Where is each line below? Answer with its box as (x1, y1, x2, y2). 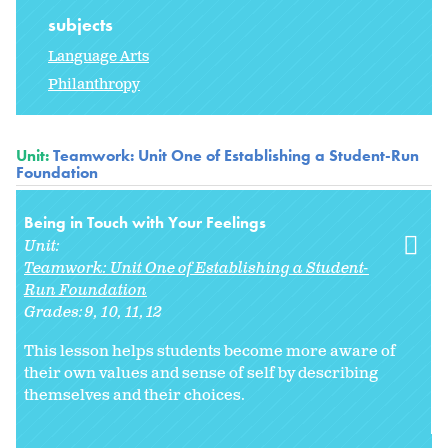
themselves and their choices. (24, 385, 248, 407)
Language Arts (48, 47, 149, 67)
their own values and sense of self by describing (24, 363, 378, 385)
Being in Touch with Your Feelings (24, 212, 266, 234)
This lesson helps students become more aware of (24, 341, 396, 363)
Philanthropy (48, 75, 140, 95)
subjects (48, 13, 117, 37)
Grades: (24, 302, 86, 324)
